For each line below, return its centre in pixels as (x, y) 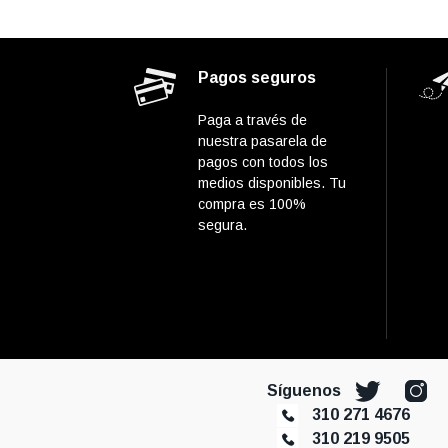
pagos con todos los (263, 161)
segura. (222, 224)
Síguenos (306, 390)
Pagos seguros (257, 77)
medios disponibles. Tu (272, 182)
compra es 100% (252, 203)
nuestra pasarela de (262, 140)
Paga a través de (252, 119)
